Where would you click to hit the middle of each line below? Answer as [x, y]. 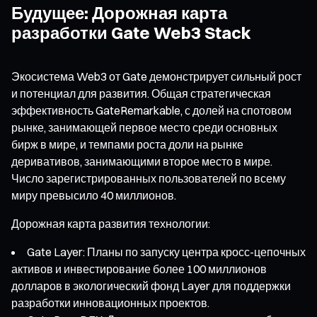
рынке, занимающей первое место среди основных [144, 127]
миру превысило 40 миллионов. [94, 195]
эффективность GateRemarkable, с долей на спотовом [151, 110]
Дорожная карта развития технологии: [111, 223]
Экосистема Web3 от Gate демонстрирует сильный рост [156, 76]
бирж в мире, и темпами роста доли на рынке [127, 144]
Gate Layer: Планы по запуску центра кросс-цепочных [166, 252]
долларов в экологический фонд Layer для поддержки [151, 286]
